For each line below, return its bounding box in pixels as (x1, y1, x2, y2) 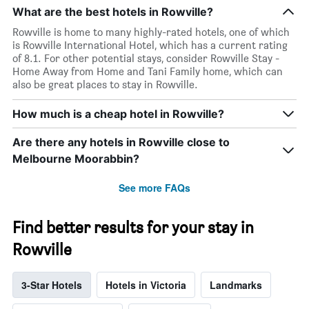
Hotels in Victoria (106, 278, 186, 292)
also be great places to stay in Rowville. (12, 78, 198, 92)
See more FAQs (119, 181, 190, 195)
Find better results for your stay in (12, 217, 254, 238)
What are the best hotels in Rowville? (12, 5, 213, 19)
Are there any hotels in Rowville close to (12, 135, 230, 150)
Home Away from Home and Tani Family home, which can (12, 65, 283, 79)
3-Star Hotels (21, 278, 82, 292)
